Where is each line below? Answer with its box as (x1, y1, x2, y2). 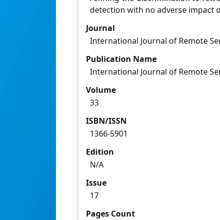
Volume (86, 84, 116, 96)
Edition (86, 146, 114, 158)
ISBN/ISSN (86, 115, 127, 127)
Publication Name (86, 54, 157, 65)
